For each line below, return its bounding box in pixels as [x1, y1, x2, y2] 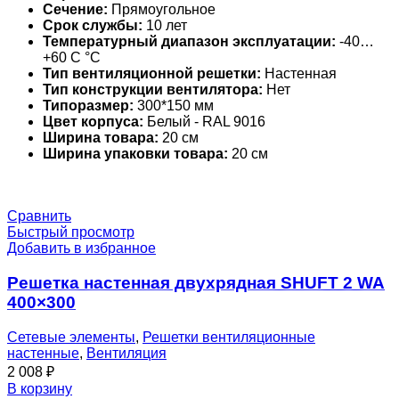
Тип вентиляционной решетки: [43, 66, 261, 82]
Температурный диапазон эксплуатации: [43, 34, 336, 50]
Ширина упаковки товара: [43, 146, 228, 162]
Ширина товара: [43, 130, 159, 146]
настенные [7, 345, 79, 361]
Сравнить [7, 208, 71, 224]
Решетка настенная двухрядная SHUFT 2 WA [7, 273, 385, 292]
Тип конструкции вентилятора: [43, 82, 263, 98]
